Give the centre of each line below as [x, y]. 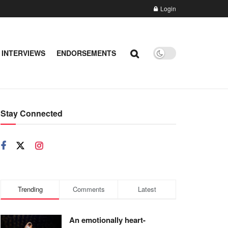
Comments [89, 189]
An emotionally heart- [107, 220]
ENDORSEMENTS [86, 53]
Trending [30, 189]
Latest [147, 189]
